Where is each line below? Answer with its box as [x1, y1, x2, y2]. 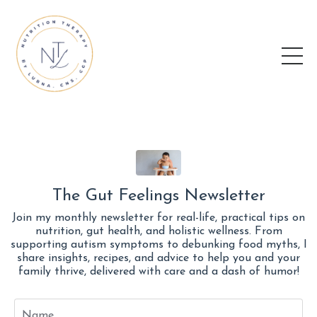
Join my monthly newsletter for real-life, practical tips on [12, 212, 305, 224]
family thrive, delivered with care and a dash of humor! [18, 266, 299, 278]
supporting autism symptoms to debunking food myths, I [10, 239, 307, 251]
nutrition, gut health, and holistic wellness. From [35, 226, 282, 238]
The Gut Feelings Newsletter [52, 188, 265, 205]
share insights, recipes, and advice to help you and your [17, 253, 300, 265]
